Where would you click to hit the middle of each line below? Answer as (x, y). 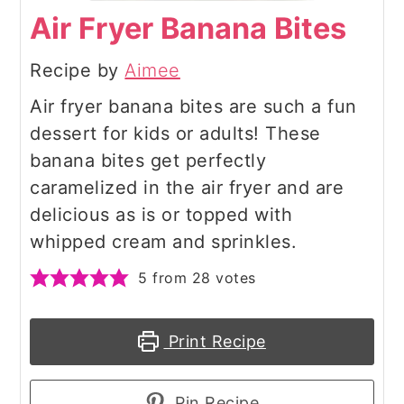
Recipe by (78, 70)
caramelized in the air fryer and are (187, 187)
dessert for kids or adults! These (175, 133)
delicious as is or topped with (161, 214)
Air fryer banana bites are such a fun (193, 106)
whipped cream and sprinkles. (164, 241)
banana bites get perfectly (148, 160)
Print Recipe (215, 341)
